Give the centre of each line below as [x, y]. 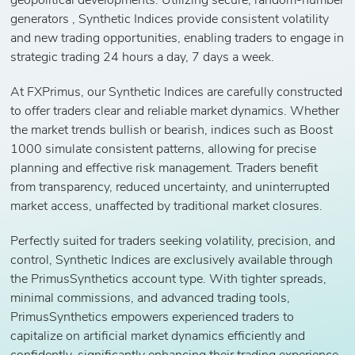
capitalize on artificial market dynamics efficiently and [158, 336]
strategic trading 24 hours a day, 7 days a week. [143, 57]
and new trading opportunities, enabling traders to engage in [177, 38]
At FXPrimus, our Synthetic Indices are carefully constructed [177, 92]
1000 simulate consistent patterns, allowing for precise [164, 149]
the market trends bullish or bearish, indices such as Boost [172, 130]
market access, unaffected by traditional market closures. [167, 206]
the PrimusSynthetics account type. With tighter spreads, [169, 279]
